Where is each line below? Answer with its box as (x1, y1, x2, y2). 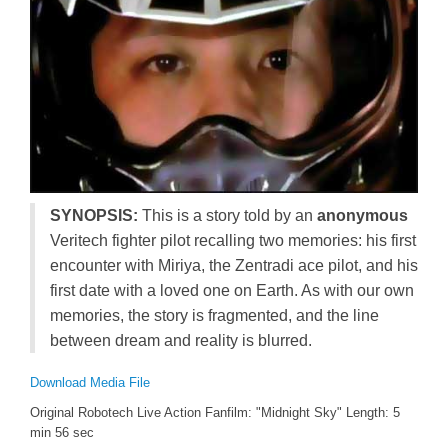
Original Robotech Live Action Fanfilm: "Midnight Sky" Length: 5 (30, 404, 400, 420)
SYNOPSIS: (50, 206, 138, 224)
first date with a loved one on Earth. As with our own (50, 281, 414, 299)
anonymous (317, 206, 408, 224)
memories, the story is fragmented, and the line (50, 306, 379, 324)
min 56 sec (30, 424, 94, 440)
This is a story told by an (138, 206, 317, 224)
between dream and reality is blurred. (50, 331, 312, 349)
